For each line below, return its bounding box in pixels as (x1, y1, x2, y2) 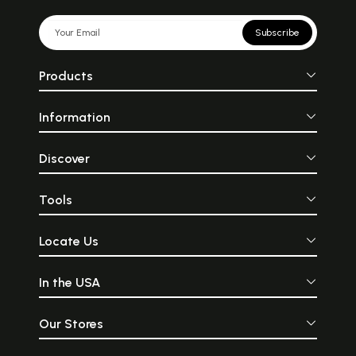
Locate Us (38, 234, 99, 250)
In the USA (38, 275, 100, 291)
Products (38, 68, 93, 84)
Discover (38, 151, 90, 167)
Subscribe (255, 27, 300, 39)
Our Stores (38, 316, 103, 332)
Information (38, 110, 110, 126)
